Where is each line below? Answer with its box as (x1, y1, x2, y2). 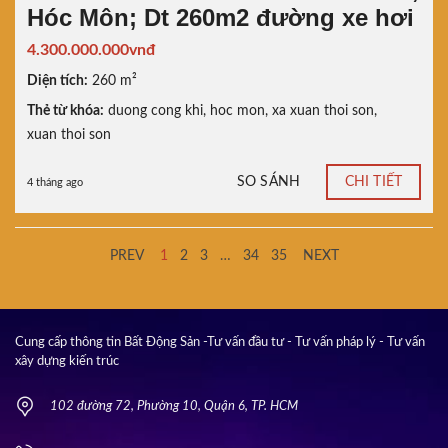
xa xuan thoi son (272, 103, 374, 118)
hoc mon (210, 103, 265, 118)
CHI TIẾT (345, 175, 402, 190)
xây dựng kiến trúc (15, 355, 119, 368)
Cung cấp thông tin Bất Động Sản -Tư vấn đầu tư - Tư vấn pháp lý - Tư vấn (15, 336, 425, 349)
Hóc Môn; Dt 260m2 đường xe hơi (27, 3, 414, 31)
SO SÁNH (237, 175, 300, 190)
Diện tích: (27, 73, 88, 88)
